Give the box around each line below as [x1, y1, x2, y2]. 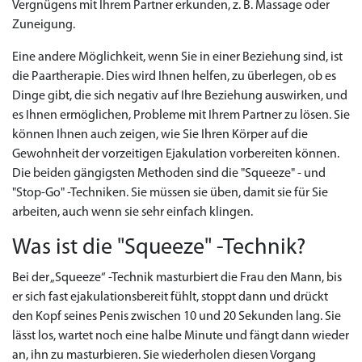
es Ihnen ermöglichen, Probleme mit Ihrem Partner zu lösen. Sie [12, 109, 350, 122]
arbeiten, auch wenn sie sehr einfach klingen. [12, 206, 253, 219]
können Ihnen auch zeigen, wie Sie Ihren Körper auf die [12, 128, 308, 141]
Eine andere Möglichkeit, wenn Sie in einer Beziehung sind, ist [12, 51, 343, 64]
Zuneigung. [12, 19, 75, 32]
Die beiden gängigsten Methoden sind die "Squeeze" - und [12, 167, 326, 180]
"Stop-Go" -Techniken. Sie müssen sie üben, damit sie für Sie [12, 187, 328, 200]
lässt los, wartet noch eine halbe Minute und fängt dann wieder [12, 330, 349, 343]
